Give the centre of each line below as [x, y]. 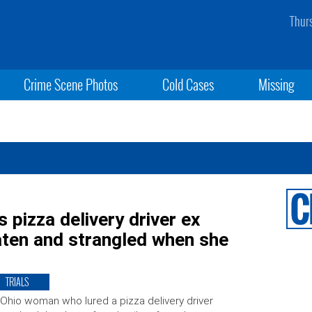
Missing [277, 84]
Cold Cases [188, 84]
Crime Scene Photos [70, 84]
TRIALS [17, 282]
